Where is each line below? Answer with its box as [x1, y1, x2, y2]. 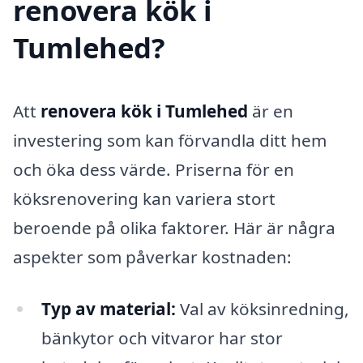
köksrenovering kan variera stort [13, 187, 275, 211]
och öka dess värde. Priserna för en [13, 158, 294, 181]
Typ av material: [41, 297, 176, 321]
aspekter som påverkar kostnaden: [13, 246, 292, 269]
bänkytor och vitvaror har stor [41, 327, 283, 350]
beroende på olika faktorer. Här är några [13, 216, 335, 240]
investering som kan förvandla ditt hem [13, 129, 327, 152]
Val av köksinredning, [175, 297, 349, 321]
